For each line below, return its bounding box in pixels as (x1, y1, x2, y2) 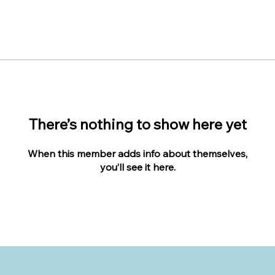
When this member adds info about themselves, (28, 147, 247, 160)
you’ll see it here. (99, 161, 176, 173)
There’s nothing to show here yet (28, 115, 247, 133)
